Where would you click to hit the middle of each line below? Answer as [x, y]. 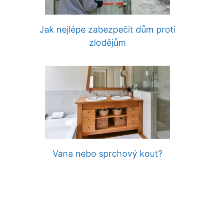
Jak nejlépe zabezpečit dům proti [107, 29]
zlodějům [107, 43]
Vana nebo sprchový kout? [107, 154]
